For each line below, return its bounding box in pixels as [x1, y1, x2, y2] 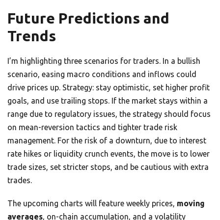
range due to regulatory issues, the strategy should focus [7, 110, 211, 119]
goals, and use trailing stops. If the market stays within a [7, 96, 208, 106]
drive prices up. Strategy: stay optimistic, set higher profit [7, 83, 210, 92]
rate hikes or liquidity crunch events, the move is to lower [7, 149, 210, 159]
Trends [7, 27, 56, 45]
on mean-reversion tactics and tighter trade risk [7, 123, 177, 132]
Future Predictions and [7, 10, 169, 27]
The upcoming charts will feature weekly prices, [7, 199, 177, 208]
